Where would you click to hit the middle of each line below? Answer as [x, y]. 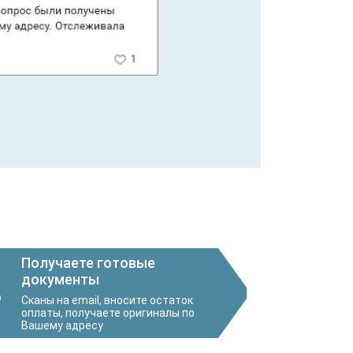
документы [60, 280]
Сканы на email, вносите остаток [107, 301]
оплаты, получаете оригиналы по [108, 313]
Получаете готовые [88, 263]
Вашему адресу [62, 326]
